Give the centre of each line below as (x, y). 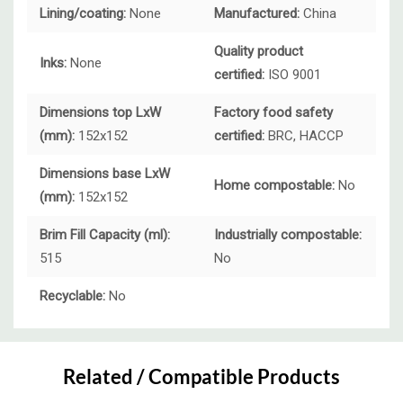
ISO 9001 (295, 75)
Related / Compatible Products (201, 377)
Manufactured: (257, 14)
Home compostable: (276, 186)
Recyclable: (74, 296)
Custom (57, 344)
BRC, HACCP (304, 136)
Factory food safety (273, 113)
